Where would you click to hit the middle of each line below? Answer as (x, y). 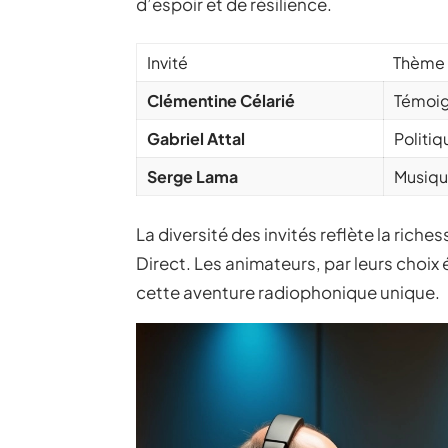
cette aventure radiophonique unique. (288, 292)
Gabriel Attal (196, 138)
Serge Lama (192, 176)
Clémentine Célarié (221, 100)
